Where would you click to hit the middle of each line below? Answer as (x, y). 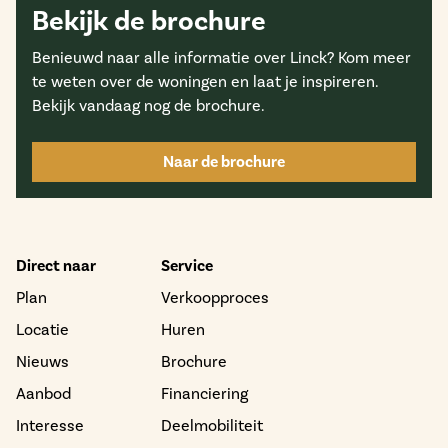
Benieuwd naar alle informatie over (161, 58)
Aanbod (43, 394)
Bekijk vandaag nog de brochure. (148, 106)
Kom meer (372, 58)
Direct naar (56, 266)
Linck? (312, 58)
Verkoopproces (215, 298)
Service (187, 266)
